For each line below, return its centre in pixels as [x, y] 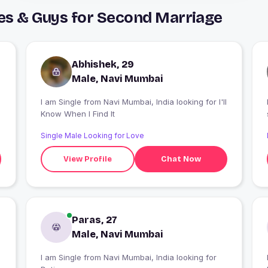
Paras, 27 [94, 220]
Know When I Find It [77, 114]
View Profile [88, 159]
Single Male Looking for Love [92, 136]
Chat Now [181, 159]
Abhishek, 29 [103, 65]
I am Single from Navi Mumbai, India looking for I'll [62, 102]
